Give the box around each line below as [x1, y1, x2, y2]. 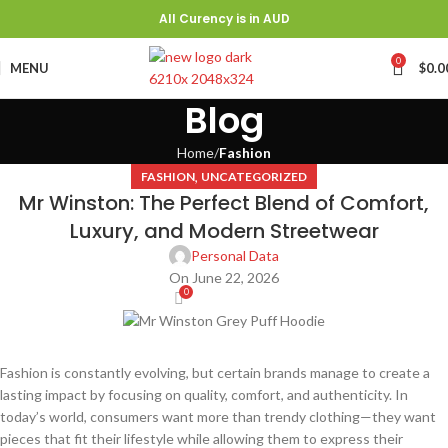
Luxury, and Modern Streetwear [69, 217, 379, 245]
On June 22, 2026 [169, 269, 279, 286]
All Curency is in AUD [158, 10, 290, 27]
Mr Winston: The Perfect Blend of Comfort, [19, 189, 429, 217]
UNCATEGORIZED [201, 169, 307, 184]
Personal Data [191, 247, 279, 264]
